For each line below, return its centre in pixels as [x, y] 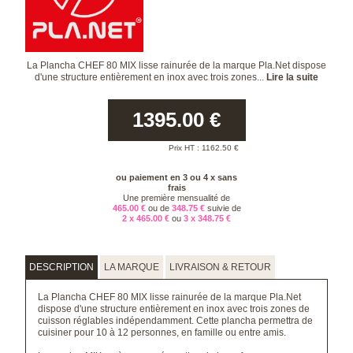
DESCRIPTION [62, 267]
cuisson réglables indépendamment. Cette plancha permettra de [176, 320]
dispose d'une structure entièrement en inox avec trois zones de [174, 308]
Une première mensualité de [176, 197]
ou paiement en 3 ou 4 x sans [176, 177]
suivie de [224, 208]
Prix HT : [185, 147]
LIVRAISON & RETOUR [221, 267]
